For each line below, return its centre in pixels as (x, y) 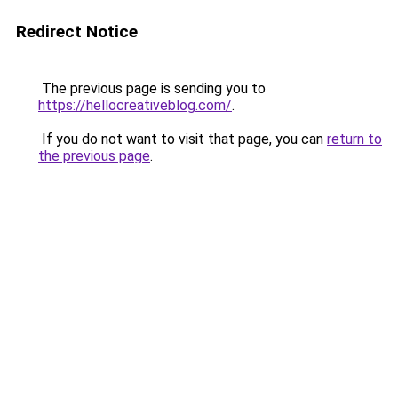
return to (354, 139)
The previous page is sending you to (152, 88)
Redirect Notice (77, 32)
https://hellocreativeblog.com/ (135, 105)
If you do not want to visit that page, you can (183, 139)
